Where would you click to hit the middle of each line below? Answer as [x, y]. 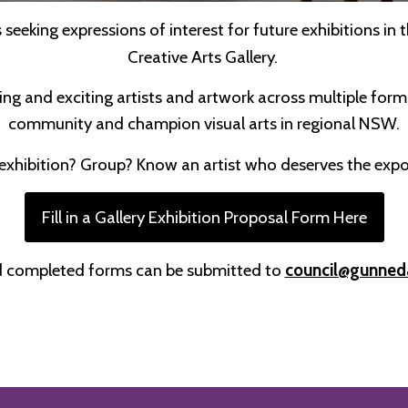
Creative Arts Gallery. [204, 56]
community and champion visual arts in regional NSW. [204, 123]
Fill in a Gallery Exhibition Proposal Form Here [204, 217]
